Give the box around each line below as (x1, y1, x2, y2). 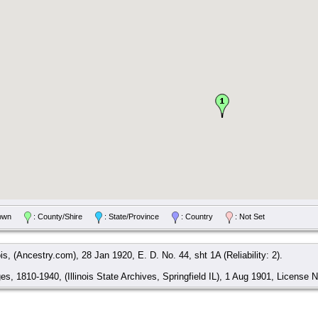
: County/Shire (31, 212, 95, 221)
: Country (178, 212, 226, 221)
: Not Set (232, 212, 265, 221)
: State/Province (102, 212, 172, 221)
